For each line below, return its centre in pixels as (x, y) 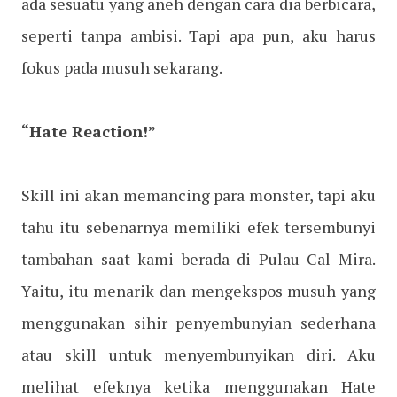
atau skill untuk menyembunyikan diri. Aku (198, 355)
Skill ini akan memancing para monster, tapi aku (198, 195)
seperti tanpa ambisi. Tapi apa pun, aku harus (198, 36)
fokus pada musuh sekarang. (122, 68)
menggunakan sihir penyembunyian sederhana (198, 323)
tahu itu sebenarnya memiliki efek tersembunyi (198, 227)
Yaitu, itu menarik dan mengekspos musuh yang (198, 291)
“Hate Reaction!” (89, 132)
